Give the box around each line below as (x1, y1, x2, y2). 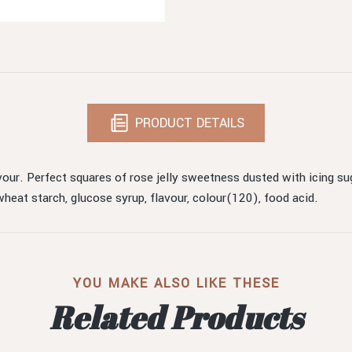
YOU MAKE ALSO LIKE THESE (72, 273, 280, 292)
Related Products (49, 295, 303, 339)
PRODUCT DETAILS (131, 113, 244, 132)
